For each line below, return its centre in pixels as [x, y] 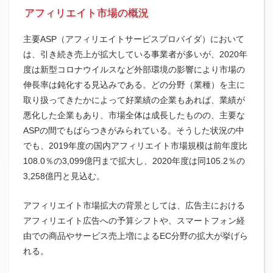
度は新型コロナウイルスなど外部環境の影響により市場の [134, 69]
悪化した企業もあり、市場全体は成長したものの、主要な [134, 115]
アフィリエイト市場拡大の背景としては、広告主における [134, 205]
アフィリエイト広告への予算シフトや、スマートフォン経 [134, 220]
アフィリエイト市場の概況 [87, 13]
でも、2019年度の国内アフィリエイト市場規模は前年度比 [135, 146]
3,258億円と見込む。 [64, 176]
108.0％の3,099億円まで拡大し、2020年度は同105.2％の [134, 161]
